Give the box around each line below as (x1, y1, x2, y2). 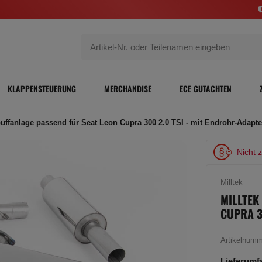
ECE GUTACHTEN (180, 82, 232, 95)
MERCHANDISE (104, 82, 151, 95)
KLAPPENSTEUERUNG (8, 82, 76, 95)
